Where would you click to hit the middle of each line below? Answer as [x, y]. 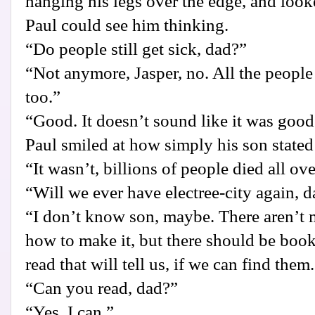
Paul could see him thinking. [127, 25]
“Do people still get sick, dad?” [136, 49]
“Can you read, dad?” [102, 288]
